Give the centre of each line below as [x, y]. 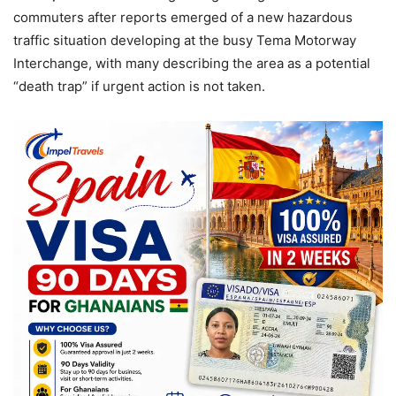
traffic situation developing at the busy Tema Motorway [185, 40]
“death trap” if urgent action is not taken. [139, 86]
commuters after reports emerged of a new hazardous [183, 17]
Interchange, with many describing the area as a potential [192, 63]
